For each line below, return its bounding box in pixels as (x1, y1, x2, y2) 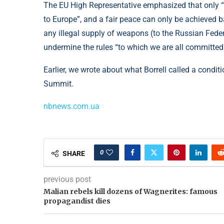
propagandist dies (43, 196, 110, 206)
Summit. (43, 79, 73, 89)
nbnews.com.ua (43, 101, 99, 111)
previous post (43, 174, 91, 184)
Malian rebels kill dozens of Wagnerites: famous (43, 187, 217, 196)
